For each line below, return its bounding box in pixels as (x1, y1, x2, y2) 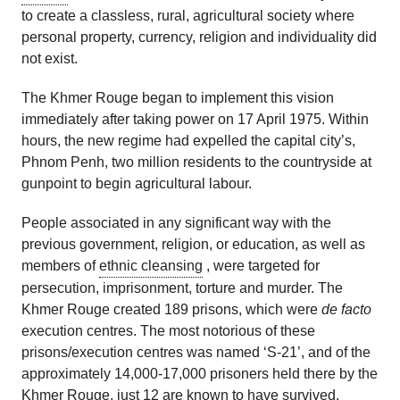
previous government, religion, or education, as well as (21, 237, 365, 253)
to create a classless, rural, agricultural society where (21, 8, 354, 24)
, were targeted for (203, 258, 320, 274)
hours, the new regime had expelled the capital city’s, (21, 133, 355, 149)
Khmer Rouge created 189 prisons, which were (21, 302, 321, 318)
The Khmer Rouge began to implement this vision (21, 90, 334, 106)
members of (21, 258, 99, 274)
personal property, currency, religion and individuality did (21, 29, 377, 46)
